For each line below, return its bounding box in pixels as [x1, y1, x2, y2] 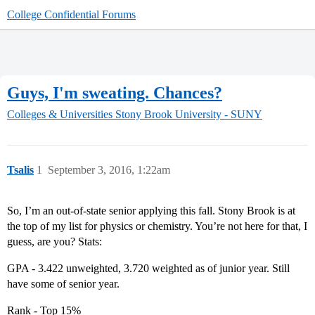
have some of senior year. [7, 278, 120, 290]
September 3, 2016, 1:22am [48, 164, 170, 176]
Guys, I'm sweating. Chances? [7, 83, 222, 102]
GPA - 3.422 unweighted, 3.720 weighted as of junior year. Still [7, 262, 290, 275]
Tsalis [7, 164, 34, 176]
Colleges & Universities [7, 108, 112, 121]
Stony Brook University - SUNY [115, 108, 262, 121]
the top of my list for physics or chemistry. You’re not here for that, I [7, 220, 307, 233]
